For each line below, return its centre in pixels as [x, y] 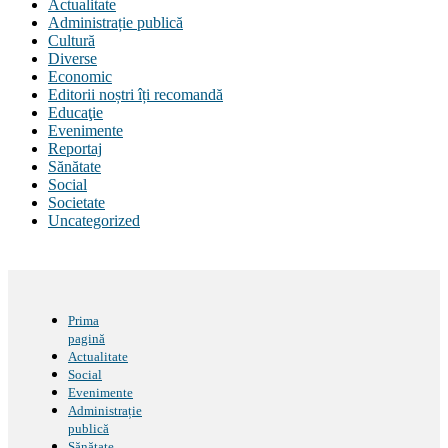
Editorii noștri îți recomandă [135, 94]
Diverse [72, 58]
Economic [80, 76]
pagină [86, 338]
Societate [76, 202]
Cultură [71, 40]
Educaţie [75, 112]
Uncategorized [94, 220]
